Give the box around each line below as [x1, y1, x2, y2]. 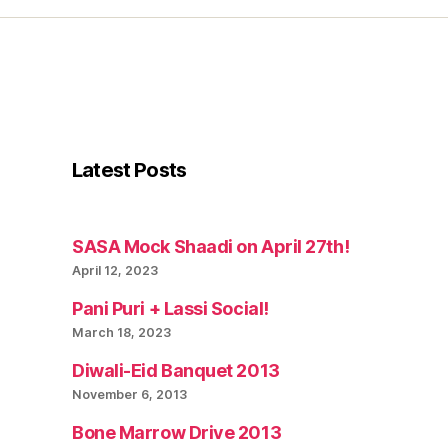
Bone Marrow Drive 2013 [72, 421, 282, 443]
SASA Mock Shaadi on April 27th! [72, 236, 350, 257]
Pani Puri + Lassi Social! [72, 297, 269, 319]
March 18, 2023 [72, 324, 171, 340]
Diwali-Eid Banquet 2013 [72, 359, 280, 381]
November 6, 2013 [72, 386, 187, 402]
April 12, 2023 [72, 262, 158, 278]
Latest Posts [72, 158, 187, 182]
